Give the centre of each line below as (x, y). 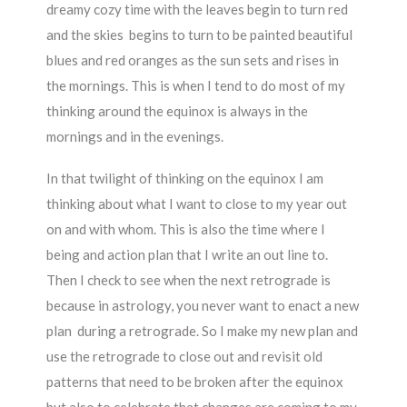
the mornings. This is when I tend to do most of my (196, 85)
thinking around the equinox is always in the (178, 111)
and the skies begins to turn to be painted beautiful (200, 35)
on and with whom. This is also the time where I (186, 229)
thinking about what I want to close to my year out (197, 203)
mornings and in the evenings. (135, 136)
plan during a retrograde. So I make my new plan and (203, 331)
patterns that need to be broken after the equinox (195, 382)
